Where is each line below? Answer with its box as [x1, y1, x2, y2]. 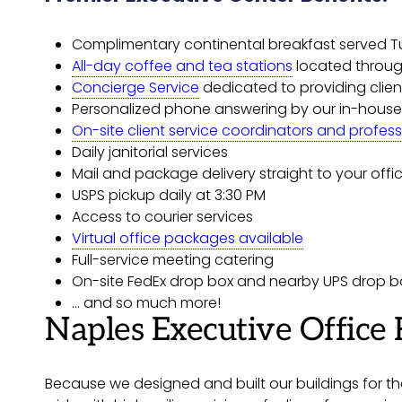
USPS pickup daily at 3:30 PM [72, 185, 266, 205]
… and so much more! [72, 293, 221, 313]
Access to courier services [72, 206, 253, 227]
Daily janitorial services [72, 142, 228, 162]
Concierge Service [72, 77, 199, 98]
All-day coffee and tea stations [72, 56, 293, 76]
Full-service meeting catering [72, 249, 274, 270]
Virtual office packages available [72, 228, 303, 249]
